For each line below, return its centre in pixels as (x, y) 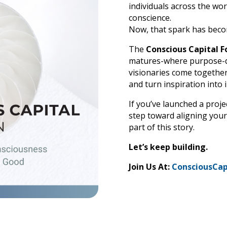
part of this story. (161, 127)
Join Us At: (150, 166)
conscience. (150, 17)
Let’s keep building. (168, 147)
